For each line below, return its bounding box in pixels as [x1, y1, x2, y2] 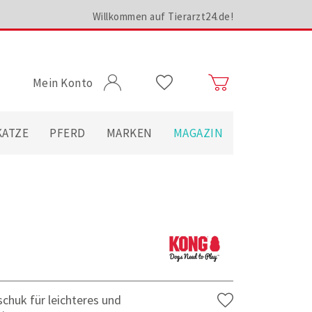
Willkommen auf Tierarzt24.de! [92, 10, 233, 23]
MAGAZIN [173, 125, 223, 141]
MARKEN [106, 125, 153, 141]
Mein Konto [32, 75, 93, 91]
